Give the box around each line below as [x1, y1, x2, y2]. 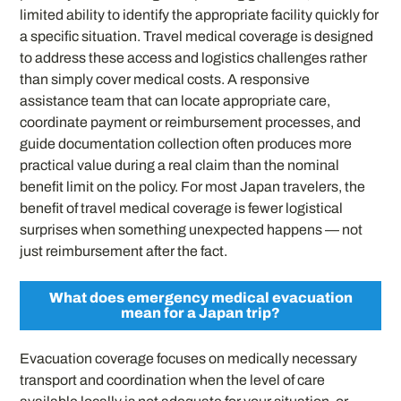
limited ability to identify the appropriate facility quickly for [20, 7, 380, 22]
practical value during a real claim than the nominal [20, 158, 340, 173]
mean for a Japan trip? [121, 305, 280, 321]
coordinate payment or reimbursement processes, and [20, 115, 362, 130]
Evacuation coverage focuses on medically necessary [20, 351, 358, 367]
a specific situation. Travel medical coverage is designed [20, 29, 374, 44]
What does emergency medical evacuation [48, 290, 353, 306]
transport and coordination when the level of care [20, 372, 326, 388]
